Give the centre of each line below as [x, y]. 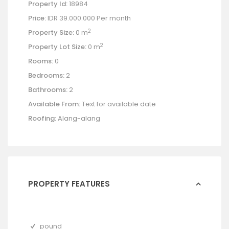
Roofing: [42, 119]
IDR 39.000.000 [72, 18]
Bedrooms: [46, 76]
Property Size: [51, 33]
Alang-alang [78, 119]
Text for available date [118, 104]
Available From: [54, 104]
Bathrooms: [48, 90]
